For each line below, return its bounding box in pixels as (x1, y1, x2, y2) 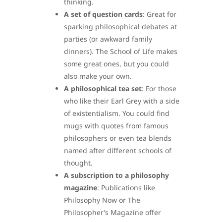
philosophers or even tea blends (64, 133, 171, 143)
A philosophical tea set (64, 83, 142, 93)
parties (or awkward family (64, 34, 152, 44)
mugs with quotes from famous (64, 120, 168, 130)
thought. (64, 158, 93, 167)
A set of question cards (64, 9, 143, 19)
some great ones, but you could (64, 58, 169, 68)
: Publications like (97, 182, 155, 192)
